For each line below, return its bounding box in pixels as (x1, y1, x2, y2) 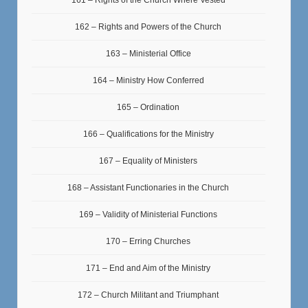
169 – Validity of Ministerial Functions (79, 209, 218, 219)
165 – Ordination (117, 102, 180, 112)
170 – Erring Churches (106, 236, 191, 246)
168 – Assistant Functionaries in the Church (67, 182, 230, 192)
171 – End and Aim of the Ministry (86, 263, 211, 273)
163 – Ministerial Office (105, 48, 191, 58)
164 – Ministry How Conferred (92, 75, 204, 85)
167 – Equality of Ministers (99, 155, 198, 166)
